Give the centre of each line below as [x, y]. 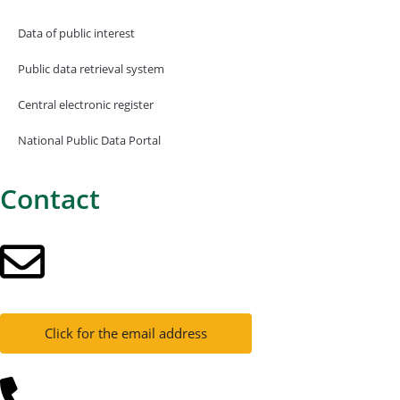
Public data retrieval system [91, 69]
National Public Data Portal [89, 140]
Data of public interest [76, 33]
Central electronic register [86, 104]
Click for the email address [126, 333]
